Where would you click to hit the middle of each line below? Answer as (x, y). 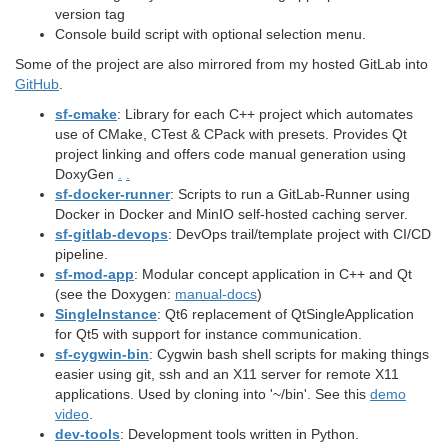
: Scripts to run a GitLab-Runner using (290, 193)
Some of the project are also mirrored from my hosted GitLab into (221, 63)
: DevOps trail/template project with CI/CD (299, 233)
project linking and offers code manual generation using (230, 153)
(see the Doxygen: (115, 293)
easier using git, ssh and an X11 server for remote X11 (227, 373)
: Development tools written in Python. (239, 433)
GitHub (37, 83)
